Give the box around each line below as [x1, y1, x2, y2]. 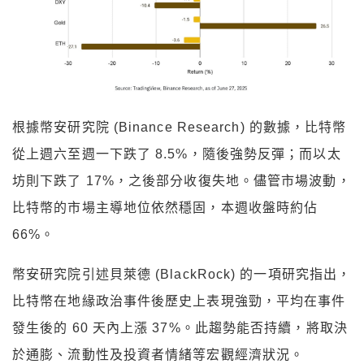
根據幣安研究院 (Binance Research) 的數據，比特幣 [12, 119, 347, 134]
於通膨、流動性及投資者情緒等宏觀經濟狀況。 [12, 347, 305, 362]
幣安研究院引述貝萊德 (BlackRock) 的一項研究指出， [12, 266, 352, 281]
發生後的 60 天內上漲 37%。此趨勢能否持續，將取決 [12, 320, 348, 335]
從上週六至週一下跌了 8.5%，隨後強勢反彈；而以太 [12, 146, 341, 161]
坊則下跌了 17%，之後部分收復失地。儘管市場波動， [12, 173, 351, 188]
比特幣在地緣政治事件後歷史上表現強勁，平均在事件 [12, 293, 346, 308]
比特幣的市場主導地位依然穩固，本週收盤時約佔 [12, 200, 318, 214]
